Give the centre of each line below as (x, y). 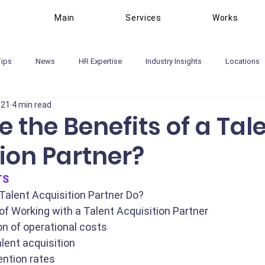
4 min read (32, 104)
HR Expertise (100, 61)
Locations (243, 61)
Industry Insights (174, 61)
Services (143, 18)
